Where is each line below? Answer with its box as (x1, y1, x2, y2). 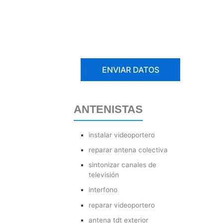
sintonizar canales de (89, 161, 157, 169)
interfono (89, 186, 118, 194)
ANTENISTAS (74, 103, 143, 115)
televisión (89, 171, 119, 179)
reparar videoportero (89, 201, 155, 209)
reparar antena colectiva (89, 146, 168, 154)
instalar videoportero (89, 130, 155, 139)
